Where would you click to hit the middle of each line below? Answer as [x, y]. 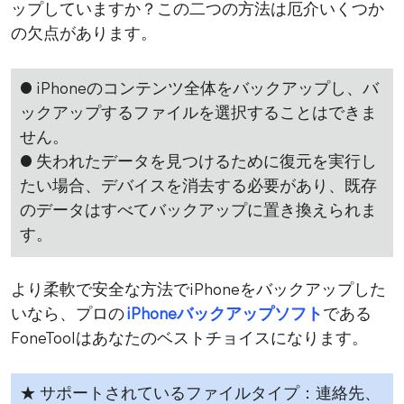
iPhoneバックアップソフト [224, 316]
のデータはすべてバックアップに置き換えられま [198, 212]
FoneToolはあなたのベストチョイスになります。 [189, 340]
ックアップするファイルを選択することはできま [198, 115]
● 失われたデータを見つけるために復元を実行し [198, 163]
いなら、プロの [68, 316]
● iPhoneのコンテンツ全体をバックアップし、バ [199, 90]
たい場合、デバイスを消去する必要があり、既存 [198, 188]
